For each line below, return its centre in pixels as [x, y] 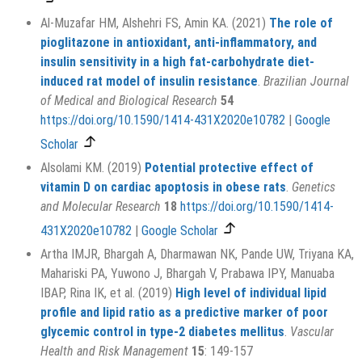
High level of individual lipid [251, 293]
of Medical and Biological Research [129, 101]
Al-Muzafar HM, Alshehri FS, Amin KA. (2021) [155, 23]
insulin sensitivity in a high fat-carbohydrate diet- [177, 62]
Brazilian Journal [306, 82]
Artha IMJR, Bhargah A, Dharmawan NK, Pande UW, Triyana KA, [197, 255]
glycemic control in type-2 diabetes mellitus [162, 332]
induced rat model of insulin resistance [149, 82]
